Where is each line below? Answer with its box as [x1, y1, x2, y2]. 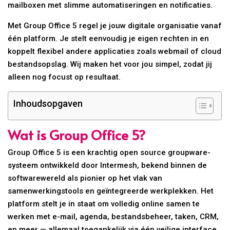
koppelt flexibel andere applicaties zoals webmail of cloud [8, 47, 222, 56]
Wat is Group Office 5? [8, 125, 146, 144]
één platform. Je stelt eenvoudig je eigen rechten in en [8, 34, 209, 44]
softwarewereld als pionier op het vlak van [8, 174, 163, 183]
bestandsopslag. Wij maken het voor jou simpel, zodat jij [8, 60, 213, 69]
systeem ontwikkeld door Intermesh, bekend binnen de [8, 161, 207, 170]
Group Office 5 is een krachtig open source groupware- [8, 148, 211, 158]
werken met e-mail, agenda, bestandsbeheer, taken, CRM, [8, 212, 219, 222]
